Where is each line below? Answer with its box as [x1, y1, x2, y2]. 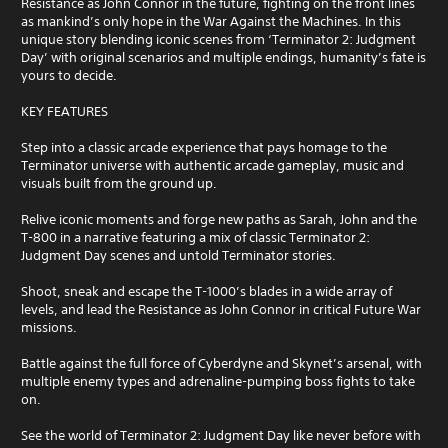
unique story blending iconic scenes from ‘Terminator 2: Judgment [21, 30, 416, 48]
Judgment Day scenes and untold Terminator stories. [21, 246, 336, 264]
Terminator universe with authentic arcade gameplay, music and [21, 156, 404, 174]
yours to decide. [21, 66, 117, 84]
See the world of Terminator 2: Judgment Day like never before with [21, 426, 421, 444]
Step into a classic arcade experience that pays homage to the [21, 138, 387, 156]
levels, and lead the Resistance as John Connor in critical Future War [21, 300, 421, 318]
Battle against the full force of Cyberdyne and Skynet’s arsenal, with [21, 354, 422, 372]
